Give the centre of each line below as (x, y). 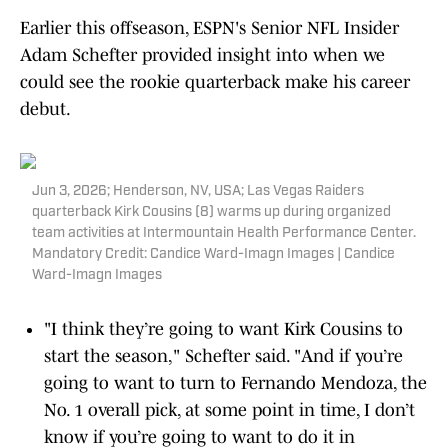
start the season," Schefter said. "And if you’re (223, 356)
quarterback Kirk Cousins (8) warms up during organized (211, 212)
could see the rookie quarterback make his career (215, 82)
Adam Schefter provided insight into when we (202, 55)
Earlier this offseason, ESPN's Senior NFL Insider (209, 28)
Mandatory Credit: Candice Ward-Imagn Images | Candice (213, 254)
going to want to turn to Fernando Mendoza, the (235, 383)
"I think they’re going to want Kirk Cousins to (223, 329)
